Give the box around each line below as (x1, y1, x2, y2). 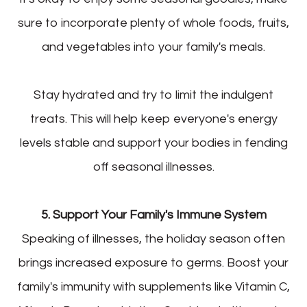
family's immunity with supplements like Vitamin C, (17, 280, 290, 294)
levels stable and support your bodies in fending (19, 136, 288, 150)
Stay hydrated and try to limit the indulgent (34, 88, 273, 102)
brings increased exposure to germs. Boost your (19, 256, 288, 270)
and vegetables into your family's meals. (42, 40, 265, 54)
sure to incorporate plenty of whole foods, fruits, (18, 16, 289, 30)
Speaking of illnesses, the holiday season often (22, 232, 285, 246)
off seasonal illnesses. (93, 160, 214, 174)
